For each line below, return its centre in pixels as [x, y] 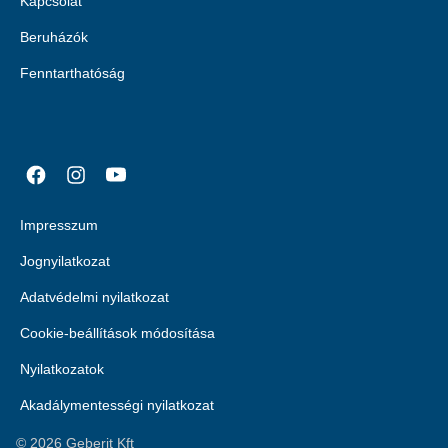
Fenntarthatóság [72, 73]
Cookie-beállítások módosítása [117, 333]
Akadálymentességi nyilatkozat [117, 405]
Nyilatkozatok [62, 369]
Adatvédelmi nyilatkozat [94, 297]
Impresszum [59, 225]
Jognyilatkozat [65, 261]
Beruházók [54, 37]
